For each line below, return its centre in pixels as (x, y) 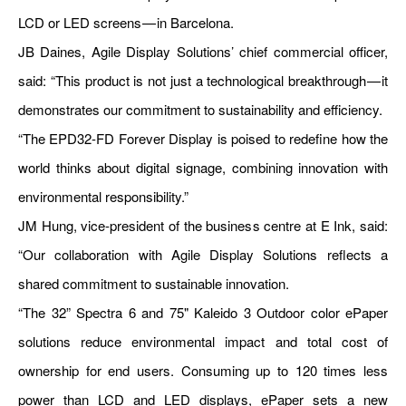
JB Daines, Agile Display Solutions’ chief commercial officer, (203, 52)
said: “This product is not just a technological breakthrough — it (203, 81)
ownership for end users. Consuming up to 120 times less (203, 371)
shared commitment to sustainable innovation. (154, 284)
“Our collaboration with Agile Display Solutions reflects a (203, 255)
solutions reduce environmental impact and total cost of (203, 342)
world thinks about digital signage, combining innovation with (203, 168)
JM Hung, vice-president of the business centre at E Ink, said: (203, 226)
